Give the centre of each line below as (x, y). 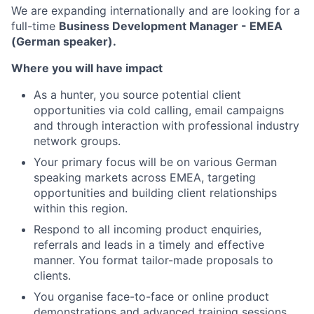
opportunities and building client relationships (155, 192)
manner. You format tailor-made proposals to (153, 260)
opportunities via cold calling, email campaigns (159, 110)
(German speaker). (64, 41)
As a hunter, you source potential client (137, 94)
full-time (35, 26)
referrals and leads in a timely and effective (149, 244)
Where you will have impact (87, 68)
